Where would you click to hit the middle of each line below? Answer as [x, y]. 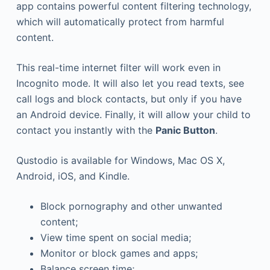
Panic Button [185, 130]
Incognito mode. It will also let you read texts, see [130, 83]
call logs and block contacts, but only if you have [129, 99]
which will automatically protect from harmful [120, 21]
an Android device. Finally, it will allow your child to [133, 114]
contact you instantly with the [86, 130]
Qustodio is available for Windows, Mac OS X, [120, 160]
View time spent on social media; [115, 237]
